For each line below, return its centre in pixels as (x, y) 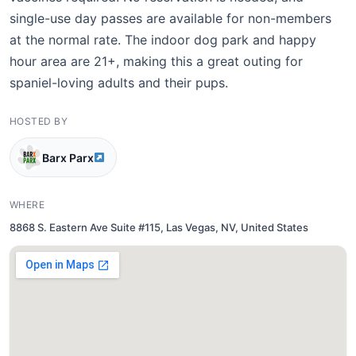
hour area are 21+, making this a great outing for (156, 61)
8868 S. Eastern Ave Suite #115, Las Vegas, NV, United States (159, 227)
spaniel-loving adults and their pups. (119, 83)
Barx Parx (68, 157)
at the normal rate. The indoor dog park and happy (163, 40)
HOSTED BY (39, 121)
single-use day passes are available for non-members (170, 18)
